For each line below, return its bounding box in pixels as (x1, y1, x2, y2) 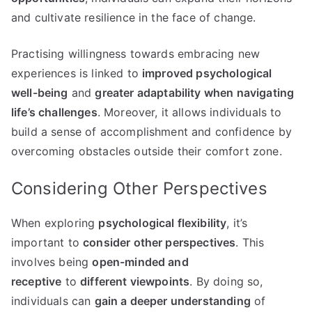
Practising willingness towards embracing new (11, 47, 260, 61)
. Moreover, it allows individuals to (97, 105, 282, 120)
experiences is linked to (11, 66, 143, 81)
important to (11, 235, 84, 250)
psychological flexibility (98, 216, 227, 231)
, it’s (226, 216, 248, 231)
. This (235, 235, 265, 250)
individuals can (11, 294, 95, 309)
